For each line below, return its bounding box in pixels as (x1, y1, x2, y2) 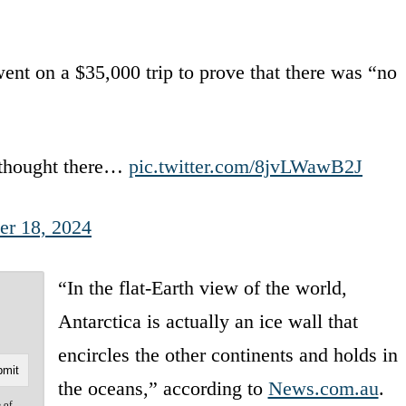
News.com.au (267, 376, 379, 400)
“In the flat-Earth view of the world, (57, 275, 347, 299)
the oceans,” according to (57, 376, 268, 400)
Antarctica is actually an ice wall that (57, 309, 358, 333)
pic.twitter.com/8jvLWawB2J (129, 154, 362, 178)
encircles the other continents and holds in (57, 343, 398, 366)
